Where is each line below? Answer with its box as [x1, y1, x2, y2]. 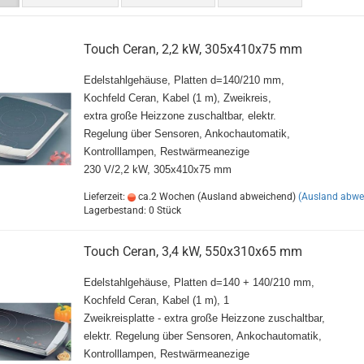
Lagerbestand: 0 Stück [83, 205, 181, 216]
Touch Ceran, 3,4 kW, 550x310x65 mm [83, 244, 302, 259]
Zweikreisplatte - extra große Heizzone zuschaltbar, [83, 312, 325, 324]
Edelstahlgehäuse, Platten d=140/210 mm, [83, 74, 284, 86]
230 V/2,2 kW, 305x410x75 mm [83, 163, 232, 175]
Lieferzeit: [83, 191, 128, 202]
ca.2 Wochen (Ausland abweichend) [135, 191, 296, 202]
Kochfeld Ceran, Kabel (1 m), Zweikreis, [83, 92, 271, 104]
